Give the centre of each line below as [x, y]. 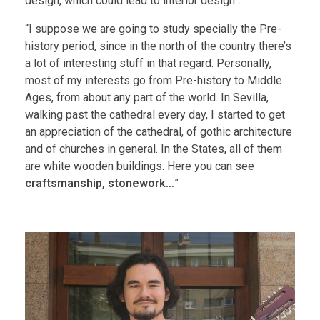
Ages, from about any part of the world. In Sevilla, [147, 97]
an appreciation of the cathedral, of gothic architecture [159, 131]
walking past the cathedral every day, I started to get [155, 114]
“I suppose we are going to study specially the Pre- [153, 29]
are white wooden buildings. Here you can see [140, 166]
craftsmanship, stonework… [100, 183]
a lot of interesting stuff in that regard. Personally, [148, 63]
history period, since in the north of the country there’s [158, 46]
